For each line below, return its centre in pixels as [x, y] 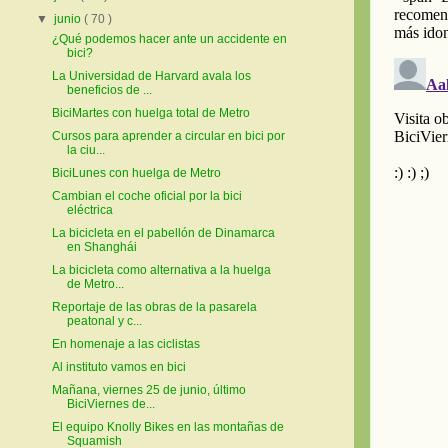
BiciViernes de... [110, 404]
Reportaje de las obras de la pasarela [154, 307]
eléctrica [89, 210]
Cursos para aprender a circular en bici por [168, 136]
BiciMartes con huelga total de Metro [150, 113]
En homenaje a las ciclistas [125, 344]
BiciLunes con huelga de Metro [136, 173]
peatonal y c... [104, 321]
